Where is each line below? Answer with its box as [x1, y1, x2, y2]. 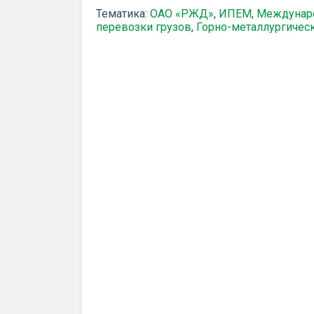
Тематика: [96, 7, 147, 21]
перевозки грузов [96, 20, 191, 34]
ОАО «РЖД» [150, 7, 214, 21]
